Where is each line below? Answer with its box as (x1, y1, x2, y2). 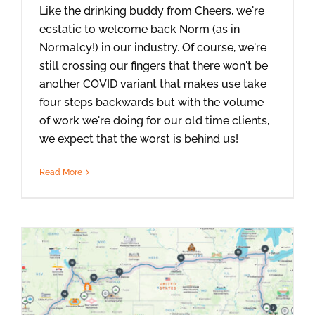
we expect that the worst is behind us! (39, 131, 238, 146)
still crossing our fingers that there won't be (39, 58, 268, 72)
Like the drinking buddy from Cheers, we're (39, 4, 264, 18)
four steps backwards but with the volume (39, 95, 264, 109)
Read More (39, 167, 82, 177)
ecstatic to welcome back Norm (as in (39, 22, 240, 36)
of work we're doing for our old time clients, (39, 113, 269, 127)
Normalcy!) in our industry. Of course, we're (39, 40, 266, 54)
